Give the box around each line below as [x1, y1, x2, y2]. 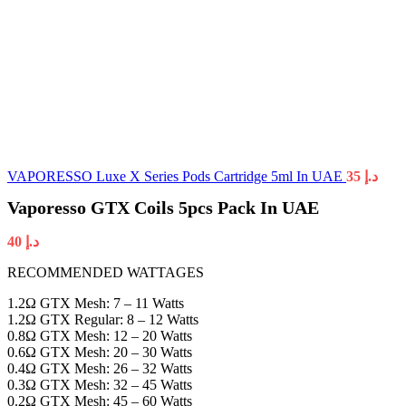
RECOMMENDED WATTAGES [7, 265, 204, 281]
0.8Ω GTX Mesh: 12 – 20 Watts [7, 328, 192, 344]
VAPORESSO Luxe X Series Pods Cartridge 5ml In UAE [7, 169, 346, 184]
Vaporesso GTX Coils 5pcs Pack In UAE [7, 198, 319, 218]
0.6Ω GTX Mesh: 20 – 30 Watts [7, 344, 192, 361]
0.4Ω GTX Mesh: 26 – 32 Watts [7, 361, 192, 377]
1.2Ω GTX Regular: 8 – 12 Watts [7, 312, 198, 328]
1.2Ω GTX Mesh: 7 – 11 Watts [7, 295, 184, 312]
